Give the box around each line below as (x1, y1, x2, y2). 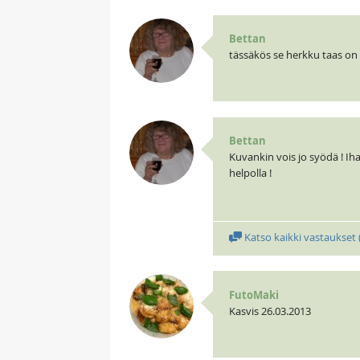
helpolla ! (228, 166, 272, 181)
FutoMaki (228, 287, 279, 302)
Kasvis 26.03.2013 (228, 303, 311, 318)
